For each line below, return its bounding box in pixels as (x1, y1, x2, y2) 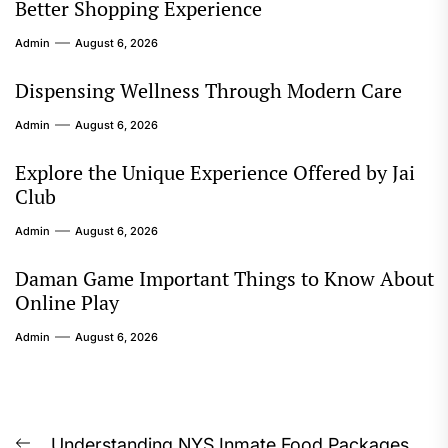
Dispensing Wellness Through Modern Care (15, 77, 402, 104)
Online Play (15, 289, 119, 316)
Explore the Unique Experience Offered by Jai (15, 159, 415, 186)
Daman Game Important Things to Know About (15, 265, 434, 292)
